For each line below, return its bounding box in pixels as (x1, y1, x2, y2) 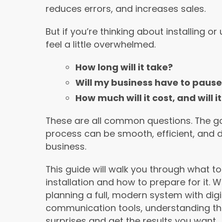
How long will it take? (75, 61, 173, 74)
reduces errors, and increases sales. (46, 2, 206, 15)
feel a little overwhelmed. (46, 38, 156, 51)
